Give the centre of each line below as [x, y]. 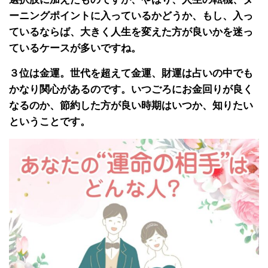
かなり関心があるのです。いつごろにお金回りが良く [131, 89]
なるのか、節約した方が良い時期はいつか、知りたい [131, 106]
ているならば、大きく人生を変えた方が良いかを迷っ [131, 32]
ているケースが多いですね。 [75, 48]
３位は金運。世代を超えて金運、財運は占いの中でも [131, 73]
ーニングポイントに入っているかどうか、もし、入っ [131, 16]
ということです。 [50, 122]
